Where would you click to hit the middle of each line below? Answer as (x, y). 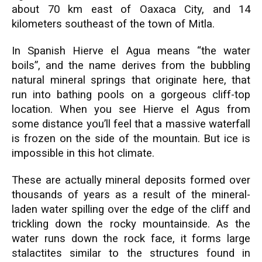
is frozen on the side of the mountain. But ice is (131, 139)
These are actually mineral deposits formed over (131, 180)
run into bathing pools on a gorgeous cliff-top (131, 95)
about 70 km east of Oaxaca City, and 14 (131, 9)
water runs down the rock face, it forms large (131, 239)
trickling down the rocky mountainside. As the (131, 224)
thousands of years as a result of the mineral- (131, 195)
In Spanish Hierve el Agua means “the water (131, 51)
